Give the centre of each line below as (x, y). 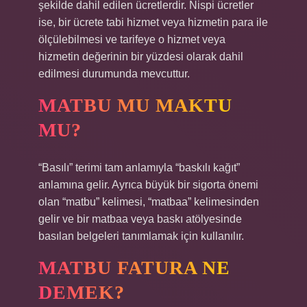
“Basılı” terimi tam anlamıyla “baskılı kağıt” (139, 168)
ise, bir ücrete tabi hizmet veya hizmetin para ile (153, 22)
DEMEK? (82, 292)
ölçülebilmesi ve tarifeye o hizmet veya (132, 39)
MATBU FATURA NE (134, 268)
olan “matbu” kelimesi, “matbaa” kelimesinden (149, 202)
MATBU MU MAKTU (135, 105)
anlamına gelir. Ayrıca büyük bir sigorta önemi (148, 185)
